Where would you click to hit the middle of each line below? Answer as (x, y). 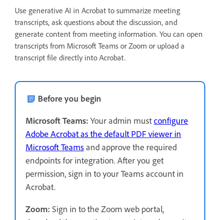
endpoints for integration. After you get (95, 160)
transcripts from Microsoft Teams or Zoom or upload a (100, 46)
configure (171, 120)
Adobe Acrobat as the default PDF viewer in (103, 134)
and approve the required (130, 147)
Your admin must (121, 120)
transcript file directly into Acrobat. (70, 57)
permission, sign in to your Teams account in (105, 173)
